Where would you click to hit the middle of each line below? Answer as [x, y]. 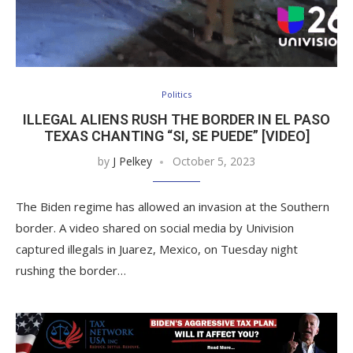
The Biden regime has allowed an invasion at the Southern [173, 207]
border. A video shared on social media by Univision [155, 228]
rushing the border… [71, 271]
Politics [176, 95]
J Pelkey [132, 162]
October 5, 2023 [214, 162]
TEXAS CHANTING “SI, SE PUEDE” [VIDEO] [176, 136]
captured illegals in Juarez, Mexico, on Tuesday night [157, 249]
